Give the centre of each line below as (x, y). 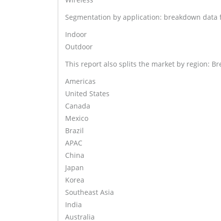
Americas (80, 81)
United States (87, 94)
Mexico (77, 118)
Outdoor (79, 47)
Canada (78, 106)
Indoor (76, 35)
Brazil (74, 131)
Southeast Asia (90, 192)
